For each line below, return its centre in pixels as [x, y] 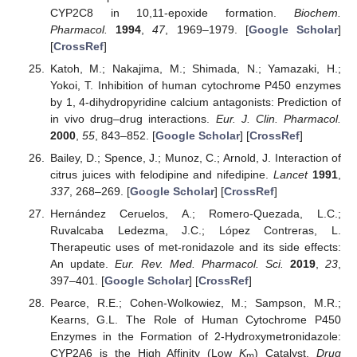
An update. [82, 264]
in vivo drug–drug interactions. [133, 118]
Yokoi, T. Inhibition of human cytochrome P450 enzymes [195, 85]
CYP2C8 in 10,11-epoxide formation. [172, 12]
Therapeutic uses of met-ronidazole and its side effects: [195, 247]
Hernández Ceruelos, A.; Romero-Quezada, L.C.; [195, 214]
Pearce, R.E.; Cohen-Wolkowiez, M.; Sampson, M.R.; [195, 303]
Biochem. [318, 12]
